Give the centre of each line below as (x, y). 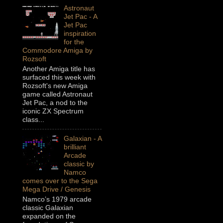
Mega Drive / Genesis (56, 189)
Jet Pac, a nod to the (55, 103)
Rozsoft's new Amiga (55, 86)
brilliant (75, 147)
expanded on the (49, 216)
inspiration (80, 34)
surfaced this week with (59, 77)
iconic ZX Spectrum (53, 111)
